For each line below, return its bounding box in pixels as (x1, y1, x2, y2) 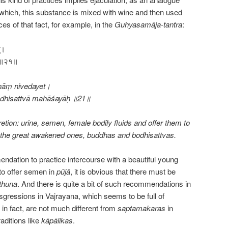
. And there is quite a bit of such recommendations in (17, 178, 191, 189)
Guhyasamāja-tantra (115, 18, 182, 30)
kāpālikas (41, 215, 73, 226)
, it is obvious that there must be (70, 166, 176, 177)
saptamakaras (118, 203, 165, 214)
